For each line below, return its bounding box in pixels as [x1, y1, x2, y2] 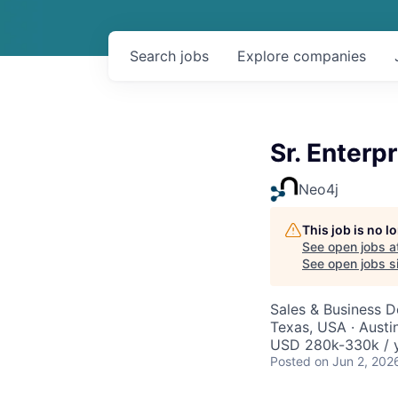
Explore [237, 47, 293, 65]
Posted [270, 354, 311, 369]
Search [130, 47, 180, 65]
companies [293, 47, 366, 65]
